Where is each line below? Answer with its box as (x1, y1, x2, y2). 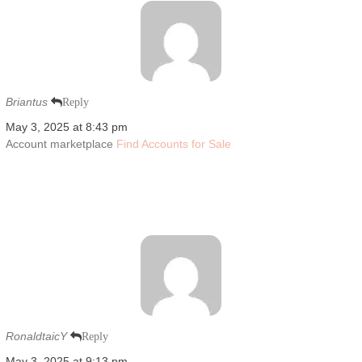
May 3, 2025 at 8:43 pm (5, 120, 128, 133)
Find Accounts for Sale (116, 137, 231, 150)
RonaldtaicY (5, 329, 67, 343)
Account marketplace (5, 137, 116, 150)
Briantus (5, 95, 48, 108)
